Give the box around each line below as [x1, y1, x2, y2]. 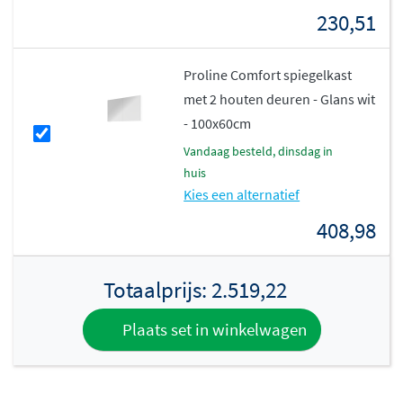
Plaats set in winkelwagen [118, 318, 307, 341]
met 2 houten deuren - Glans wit [184, 90, 376, 109]
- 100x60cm [184, 114, 252, 133]
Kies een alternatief [184, 185, 300, 204]
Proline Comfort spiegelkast [184, 66, 353, 85]
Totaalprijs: [103, 275, 211, 305]
